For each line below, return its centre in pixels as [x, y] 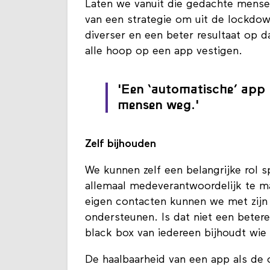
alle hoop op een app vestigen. [165, 52]
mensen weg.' [158, 106]
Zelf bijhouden [121, 145]
